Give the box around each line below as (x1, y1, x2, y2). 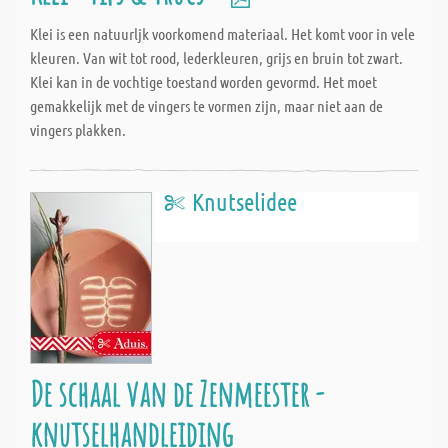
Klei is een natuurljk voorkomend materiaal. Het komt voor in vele (30, 24, 415, 43)
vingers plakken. (30, 120, 126, 139)
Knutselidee (192, 187, 297, 216)
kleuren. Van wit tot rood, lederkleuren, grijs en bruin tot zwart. (30, 48, 403, 67)
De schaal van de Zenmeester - (30, 371, 324, 416)
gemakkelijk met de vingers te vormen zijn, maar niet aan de (30, 96, 383, 115)
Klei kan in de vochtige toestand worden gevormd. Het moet (30, 72, 377, 91)
